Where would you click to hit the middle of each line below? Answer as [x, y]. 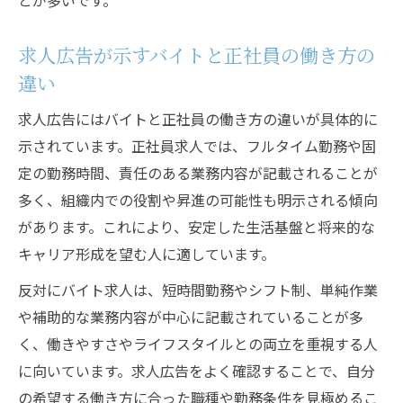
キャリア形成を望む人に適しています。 [147, 254]
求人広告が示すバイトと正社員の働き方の [197, 54]
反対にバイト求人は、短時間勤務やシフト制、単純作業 [198, 290]
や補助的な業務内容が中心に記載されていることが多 [191, 317]
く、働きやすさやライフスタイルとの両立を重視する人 [198, 344]
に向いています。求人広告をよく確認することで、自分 [197, 371]
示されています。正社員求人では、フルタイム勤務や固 [197, 146]
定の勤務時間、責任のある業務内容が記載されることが [198, 173]
